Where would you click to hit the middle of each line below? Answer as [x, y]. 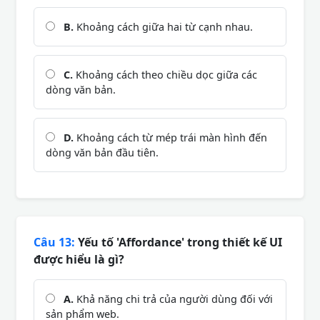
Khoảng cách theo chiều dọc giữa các [165, 74]
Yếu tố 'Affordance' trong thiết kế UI [179, 242]
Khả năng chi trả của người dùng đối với [173, 299]
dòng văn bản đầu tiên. [102, 152]
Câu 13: [54, 242]
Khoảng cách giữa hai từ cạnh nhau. [163, 26]
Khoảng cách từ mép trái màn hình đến [170, 137]
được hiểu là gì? [79, 259]
